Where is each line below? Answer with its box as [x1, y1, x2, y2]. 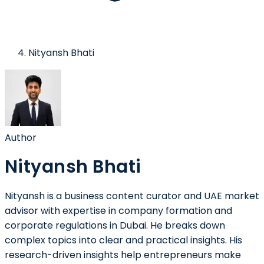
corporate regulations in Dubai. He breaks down [5, 219, 225, 233]
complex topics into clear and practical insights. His [5, 233, 242, 247]
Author [5, 131, 37, 144]
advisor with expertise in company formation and [5, 204, 232, 218]
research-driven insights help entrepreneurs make [5, 248, 241, 262]
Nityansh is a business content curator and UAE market [5, 189, 259, 203]
